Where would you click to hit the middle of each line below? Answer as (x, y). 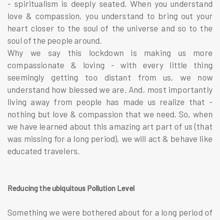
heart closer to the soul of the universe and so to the (110, 28)
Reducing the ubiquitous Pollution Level (71, 188)
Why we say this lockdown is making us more (110, 52)
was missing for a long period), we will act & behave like (110, 138)
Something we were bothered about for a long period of (110, 212)
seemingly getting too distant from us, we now (110, 77)
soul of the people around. (55, 40)
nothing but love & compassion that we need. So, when (110, 114)
